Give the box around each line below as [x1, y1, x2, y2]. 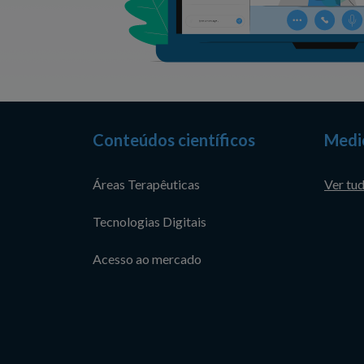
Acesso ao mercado [93, 251, 201, 267]
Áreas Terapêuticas [93, 175, 200, 192]
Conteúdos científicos [93, 130, 255, 150]
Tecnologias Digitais [93, 214, 206, 230]
